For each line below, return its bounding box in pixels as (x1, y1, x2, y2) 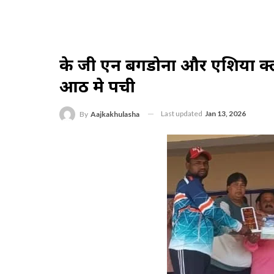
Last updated (161, 109, 204, 118)
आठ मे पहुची (59, 75, 135, 97)
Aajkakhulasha (91, 109, 139, 119)
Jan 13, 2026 (205, 109, 246, 118)
